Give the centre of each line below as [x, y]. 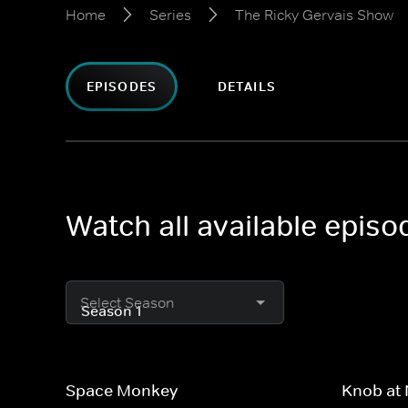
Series [170, 15]
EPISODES [122, 87]
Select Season [127, 302]
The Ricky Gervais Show [314, 15]
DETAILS [246, 87]
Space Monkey [122, 391]
